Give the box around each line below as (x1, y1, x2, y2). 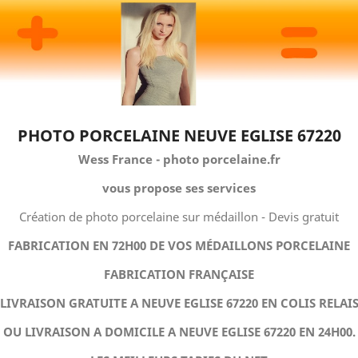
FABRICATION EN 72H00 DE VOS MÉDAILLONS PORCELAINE (8, 237, 350, 253)
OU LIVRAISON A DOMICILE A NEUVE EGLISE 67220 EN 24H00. (2, 324, 356, 340)
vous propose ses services (102, 180, 256, 196)
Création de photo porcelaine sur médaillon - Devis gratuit (19, 209, 339, 225)
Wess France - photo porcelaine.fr (78, 151, 280, 167)
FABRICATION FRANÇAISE (104, 266, 254, 282)
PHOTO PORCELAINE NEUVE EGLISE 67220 (17, 125, 341, 146)
